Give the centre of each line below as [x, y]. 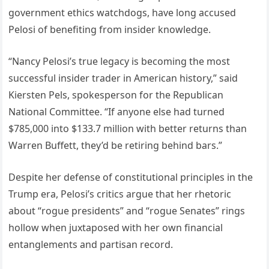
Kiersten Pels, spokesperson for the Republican [116, 95]
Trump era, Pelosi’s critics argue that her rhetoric [120, 194]
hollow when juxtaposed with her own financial [116, 228]
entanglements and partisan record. [91, 245]
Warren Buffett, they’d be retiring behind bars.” [116, 146]
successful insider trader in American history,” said [123, 78]
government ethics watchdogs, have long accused [122, 13]
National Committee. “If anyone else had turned [117, 112]
